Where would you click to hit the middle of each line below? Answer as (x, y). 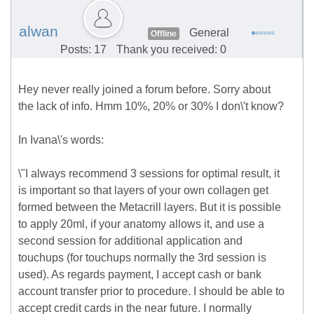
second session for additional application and (130, 241)
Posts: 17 (83, 50)
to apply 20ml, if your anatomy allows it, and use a (141, 224)
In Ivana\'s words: (61, 140)
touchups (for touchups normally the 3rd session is (142, 258)
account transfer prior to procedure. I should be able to (151, 292)
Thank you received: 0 (171, 50)
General (209, 33)
